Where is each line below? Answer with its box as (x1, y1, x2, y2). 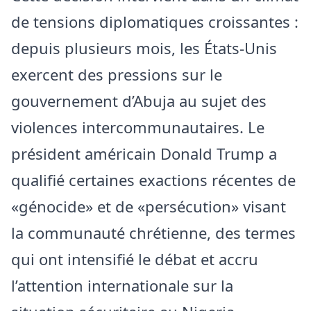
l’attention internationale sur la (11, 275, 233, 296)
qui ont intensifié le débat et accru (11, 249, 258, 270)
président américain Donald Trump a (11, 143, 277, 165)
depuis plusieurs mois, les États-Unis (11, 37, 277, 59)
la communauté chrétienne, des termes (11, 222, 296, 244)
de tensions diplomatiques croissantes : (11, 11, 299, 33)
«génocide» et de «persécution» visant (11, 196, 286, 217)
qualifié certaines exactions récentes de (11, 169, 296, 191)
